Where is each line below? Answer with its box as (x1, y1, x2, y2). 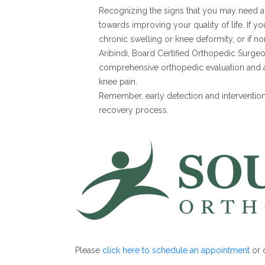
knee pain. (99, 76, 140, 86)
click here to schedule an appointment (102, 245, 250, 256)
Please (75, 245, 102, 256)
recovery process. (99, 105, 169, 115)
